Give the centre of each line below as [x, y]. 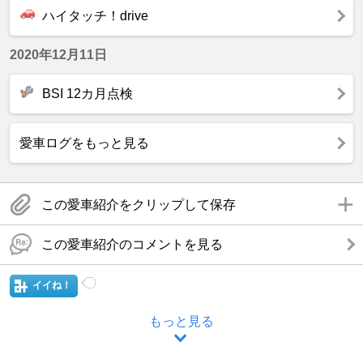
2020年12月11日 [58, 54]
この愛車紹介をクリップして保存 [139, 204]
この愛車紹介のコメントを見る [132, 244]
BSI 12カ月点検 [86, 93]
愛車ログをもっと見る [84, 143]
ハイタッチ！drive [94, 15]
